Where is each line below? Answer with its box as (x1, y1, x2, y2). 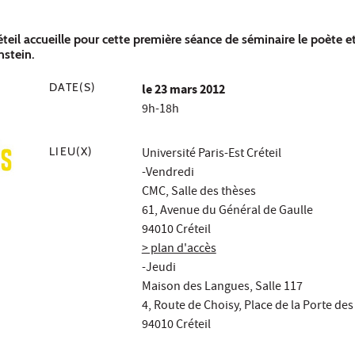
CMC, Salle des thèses (141, 183, 256, 203)
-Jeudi (141, 259, 176, 279)
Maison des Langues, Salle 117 (141, 278, 303, 298)
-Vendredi (141, 164, 194, 184)
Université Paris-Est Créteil (141, 145, 281, 165)
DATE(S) (49, 81, 96, 94)
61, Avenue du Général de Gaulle (141, 202, 313, 222)
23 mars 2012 (151, 81, 225, 101)
